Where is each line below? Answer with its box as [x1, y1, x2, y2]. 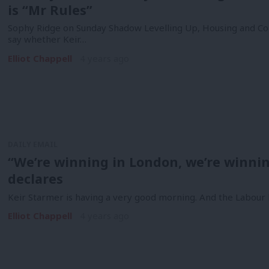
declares [7, 169, 63, 187]
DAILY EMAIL [7, 139, 58, 150]
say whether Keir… [7, 33, 86, 46]
